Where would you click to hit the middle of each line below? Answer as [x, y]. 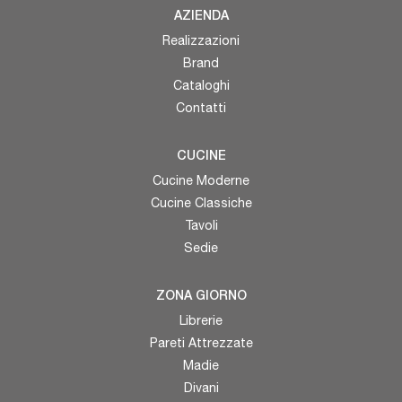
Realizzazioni [201, 41]
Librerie [201, 321]
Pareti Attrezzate [201, 343]
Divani [201, 388]
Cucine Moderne [201, 181]
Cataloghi [201, 86]
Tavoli [201, 226]
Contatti [201, 108]
